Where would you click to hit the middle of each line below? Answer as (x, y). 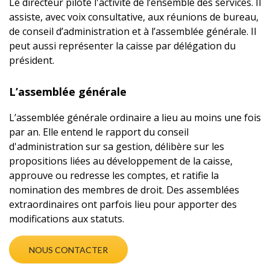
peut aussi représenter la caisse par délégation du (122, 46)
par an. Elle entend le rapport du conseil (99, 132)
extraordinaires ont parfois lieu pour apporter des (123, 204)
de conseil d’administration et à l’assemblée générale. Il (133, 31)
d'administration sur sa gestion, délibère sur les (117, 146)
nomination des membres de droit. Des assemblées (124, 190)
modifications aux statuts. (67, 219)
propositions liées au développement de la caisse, (121, 161)
